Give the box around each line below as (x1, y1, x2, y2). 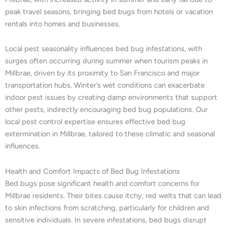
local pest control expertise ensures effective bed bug (5, 117, 185, 127)
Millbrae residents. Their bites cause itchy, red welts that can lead (5, 191, 221, 200)
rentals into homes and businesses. (5, 19, 120, 28)
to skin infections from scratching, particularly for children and (5, 203, 209, 212)
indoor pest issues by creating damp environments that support (5, 93, 217, 102)
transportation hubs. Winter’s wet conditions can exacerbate (5, 81, 205, 90)
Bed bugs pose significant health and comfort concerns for (5, 178, 200, 188)
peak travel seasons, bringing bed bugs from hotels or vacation (5, 7, 213, 16)
